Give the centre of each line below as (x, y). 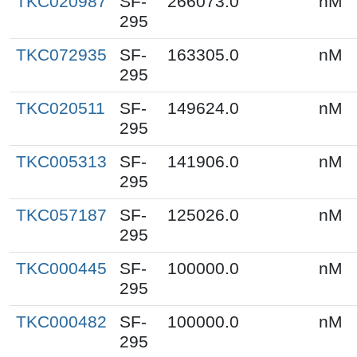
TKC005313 (61, 161)
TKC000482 (61, 322)
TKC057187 (61, 215)
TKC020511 (61, 108)
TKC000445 (61, 268)
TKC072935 (61, 55)
